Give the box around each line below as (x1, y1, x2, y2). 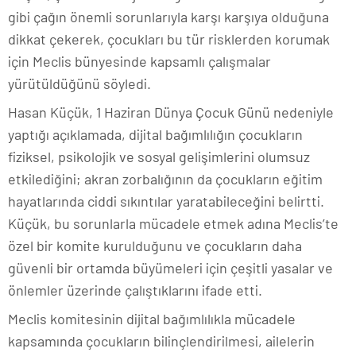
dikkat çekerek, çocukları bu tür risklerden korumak (8, 30, 330, 48)
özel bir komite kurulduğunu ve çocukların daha (8, 237, 302, 254)
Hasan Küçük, (8, 103, 96, 121)
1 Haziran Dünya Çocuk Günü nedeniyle (96, 103, 334, 121)
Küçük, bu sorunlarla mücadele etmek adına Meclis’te (8, 215, 339, 232)
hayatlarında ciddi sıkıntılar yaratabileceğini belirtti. (8, 192, 324, 210)
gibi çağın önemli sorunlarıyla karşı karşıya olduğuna (8, 8, 329, 25)
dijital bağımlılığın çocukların (129, 126, 303, 143)
